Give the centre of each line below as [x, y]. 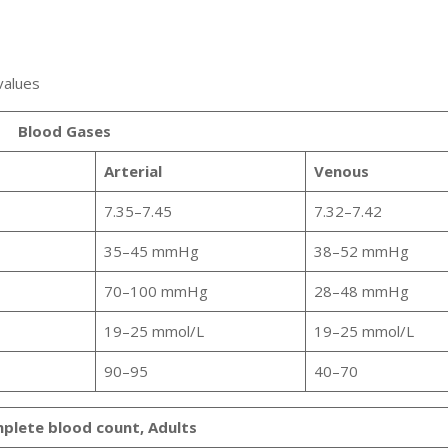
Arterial [132, 171]
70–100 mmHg [155, 291]
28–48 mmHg [361, 291]
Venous [341, 171]
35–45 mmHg [151, 251]
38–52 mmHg [361, 251]
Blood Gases [64, 131]
